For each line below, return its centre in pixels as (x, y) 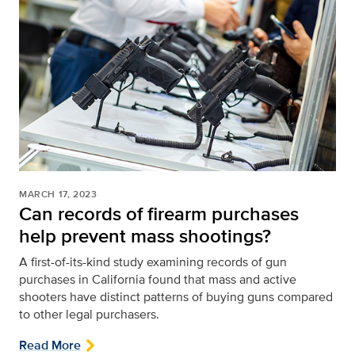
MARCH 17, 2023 (58, 194)
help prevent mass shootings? (145, 235)
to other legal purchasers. (89, 314)
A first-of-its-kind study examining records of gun (153, 261)
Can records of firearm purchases (159, 213)
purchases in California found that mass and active (158, 279)
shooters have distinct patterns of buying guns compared (176, 296)
